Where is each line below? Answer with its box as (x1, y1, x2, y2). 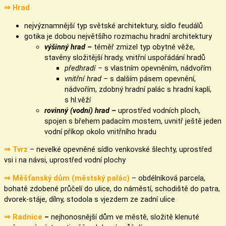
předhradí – (65, 63, 104, 73)
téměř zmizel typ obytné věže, (92, 42, 195, 51)
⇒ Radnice (4, 212, 42, 222)
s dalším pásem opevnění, (110, 74, 196, 83)
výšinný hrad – (44, 42, 92, 51)
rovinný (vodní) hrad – (44, 105, 116, 115)
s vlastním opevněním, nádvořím (104, 63, 211, 73)
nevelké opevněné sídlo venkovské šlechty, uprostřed (34, 145, 212, 154)
